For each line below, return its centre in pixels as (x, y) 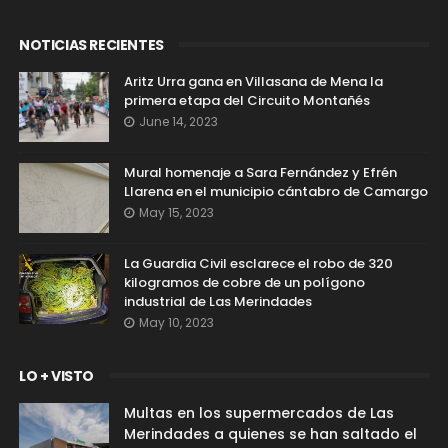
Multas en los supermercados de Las (258, 412)
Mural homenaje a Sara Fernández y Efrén (260, 172)
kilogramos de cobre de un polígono (244, 282)
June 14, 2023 (178, 121)
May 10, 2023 (176, 322)
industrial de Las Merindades (217, 301)
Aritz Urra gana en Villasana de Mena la (253, 81)
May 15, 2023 (176, 212)
